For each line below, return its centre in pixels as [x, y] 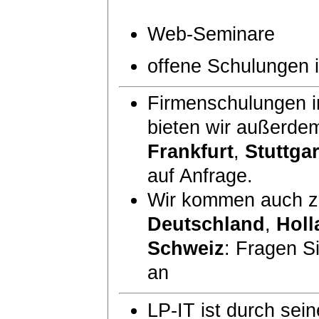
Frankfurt [190, 152]
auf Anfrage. [200, 176]
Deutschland [206, 224]
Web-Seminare [211, 34]
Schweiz [186, 249]
